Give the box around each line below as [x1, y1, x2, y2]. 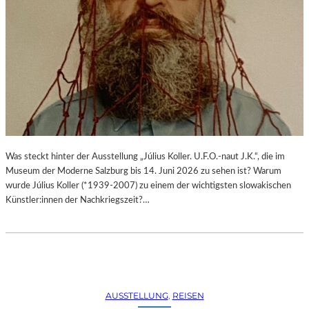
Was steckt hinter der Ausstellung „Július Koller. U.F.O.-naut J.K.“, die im [6, 151, 285, 161]
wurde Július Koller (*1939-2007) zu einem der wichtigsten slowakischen [6, 180, 291, 190]
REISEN [172, 290, 204, 301]
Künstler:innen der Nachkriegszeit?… [6, 195, 152, 205]
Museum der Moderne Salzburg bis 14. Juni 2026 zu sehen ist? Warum [6, 166, 281, 176]
